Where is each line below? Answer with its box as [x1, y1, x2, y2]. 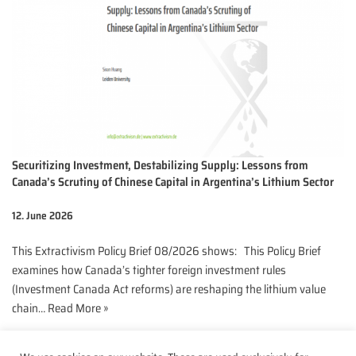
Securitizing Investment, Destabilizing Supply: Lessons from [12, 155, 308, 175]
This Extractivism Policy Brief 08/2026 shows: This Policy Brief [12, 241, 321, 261]
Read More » [48, 298, 108, 318]
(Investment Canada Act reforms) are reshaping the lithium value [12, 279, 326, 299]
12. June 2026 [12, 207, 73, 224]
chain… [12, 298, 48, 318]
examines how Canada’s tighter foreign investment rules [12, 260, 286, 280]
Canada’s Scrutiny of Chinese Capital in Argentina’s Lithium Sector [12, 172, 334, 192]
